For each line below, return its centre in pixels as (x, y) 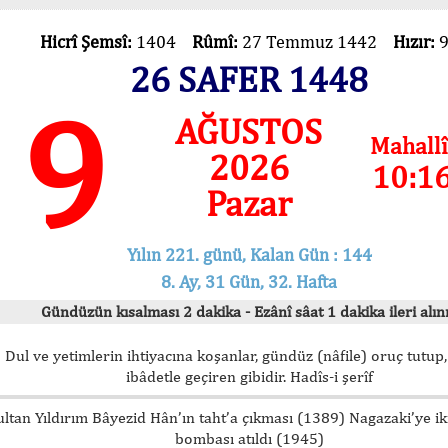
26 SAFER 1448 (249, 79)
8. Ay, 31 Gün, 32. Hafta (249, 281)
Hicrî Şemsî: (87, 41)
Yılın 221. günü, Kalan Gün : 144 (249, 254)
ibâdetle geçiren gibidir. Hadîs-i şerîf (249, 376)
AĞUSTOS (249, 131)
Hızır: (415, 41)
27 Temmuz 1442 (317, 41)
